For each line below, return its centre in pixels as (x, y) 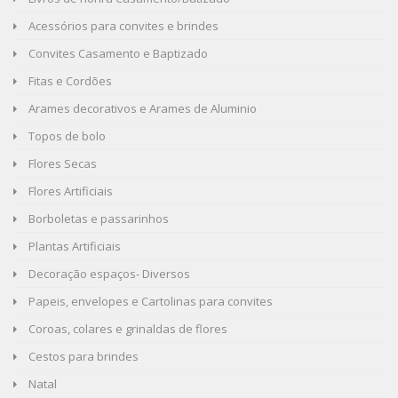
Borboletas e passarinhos (97, 218)
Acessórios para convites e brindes (122, 25)
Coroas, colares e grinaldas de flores (127, 328)
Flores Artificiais (69, 191)
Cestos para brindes (82, 356)
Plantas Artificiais (73, 246)
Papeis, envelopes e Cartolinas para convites (149, 301)
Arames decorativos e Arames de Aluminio (141, 108)
